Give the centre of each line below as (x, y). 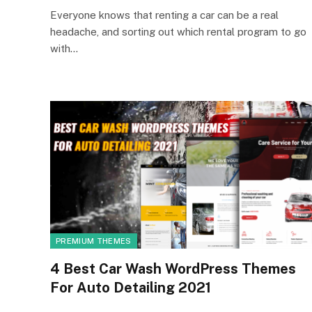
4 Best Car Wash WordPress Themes (173, 268)
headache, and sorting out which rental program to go (178, 32)
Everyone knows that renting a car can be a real (164, 15)
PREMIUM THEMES (94, 241)
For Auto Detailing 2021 (131, 287)
